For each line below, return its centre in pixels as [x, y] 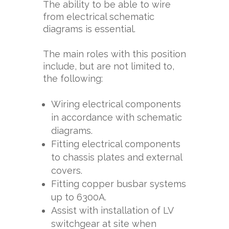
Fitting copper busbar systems [119, 184]
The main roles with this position [114, 54]
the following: [73, 78]
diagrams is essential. [89, 29]
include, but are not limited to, [109, 66]
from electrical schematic [99, 17]
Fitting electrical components [116, 144]
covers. [67, 170]
